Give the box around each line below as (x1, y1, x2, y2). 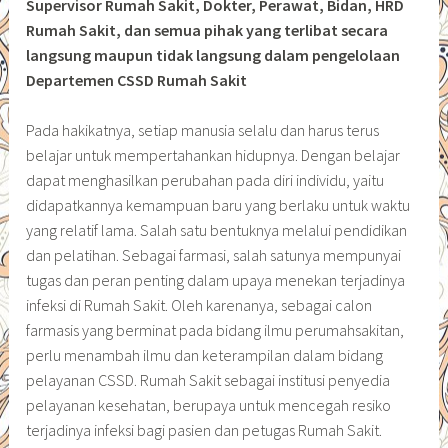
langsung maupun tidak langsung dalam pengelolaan (26, 44, 401, 65)
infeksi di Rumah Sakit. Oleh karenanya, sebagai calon (26, 295, 373, 316)
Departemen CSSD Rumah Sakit (26, 69, 248, 90)
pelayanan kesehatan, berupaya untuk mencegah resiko (26, 395, 392, 416)
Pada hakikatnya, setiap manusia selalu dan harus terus (26, 120, 380, 141)
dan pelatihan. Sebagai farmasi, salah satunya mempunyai (26, 245, 402, 266)
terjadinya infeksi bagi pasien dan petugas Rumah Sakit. (26, 420, 383, 441)
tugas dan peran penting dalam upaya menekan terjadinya (26, 270, 406, 291)
